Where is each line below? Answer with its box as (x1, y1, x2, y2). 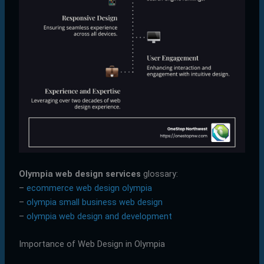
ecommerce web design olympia (26, 182, 152, 193)
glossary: (140, 168, 178, 179)
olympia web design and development (26, 210, 172, 222)
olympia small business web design (26, 196, 163, 207)
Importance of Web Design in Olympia (18, 238, 165, 249)
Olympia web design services (18, 168, 141, 179)
